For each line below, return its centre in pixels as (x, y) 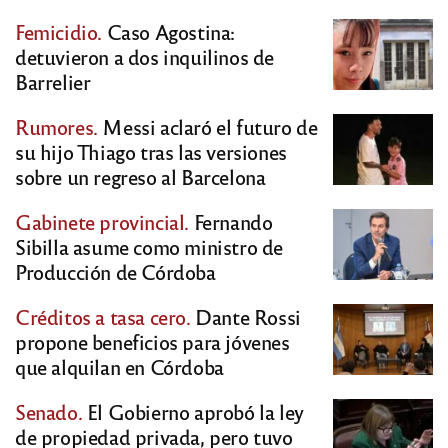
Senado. (49, 411)
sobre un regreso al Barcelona (140, 176)
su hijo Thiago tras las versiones (151, 151)
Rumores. (56, 126)
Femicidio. (58, 31)
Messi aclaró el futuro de (207, 126)
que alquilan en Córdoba (119, 366)
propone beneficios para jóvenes (152, 341)
